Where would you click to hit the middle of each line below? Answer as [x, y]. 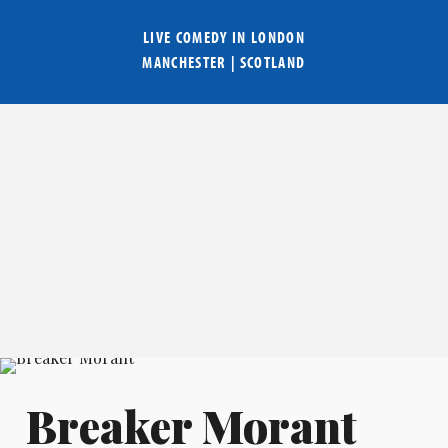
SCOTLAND [272, 62]
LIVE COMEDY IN [196, 37]
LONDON [278, 37]
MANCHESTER [184, 62]
